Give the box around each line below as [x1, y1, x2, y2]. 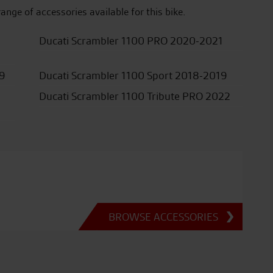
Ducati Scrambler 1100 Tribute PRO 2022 [38, 89, 230, 103]
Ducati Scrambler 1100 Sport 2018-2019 [38, 68, 227, 82]
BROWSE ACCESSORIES [108, 209, 218, 224]
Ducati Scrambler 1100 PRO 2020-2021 [38, 34, 223, 48]
